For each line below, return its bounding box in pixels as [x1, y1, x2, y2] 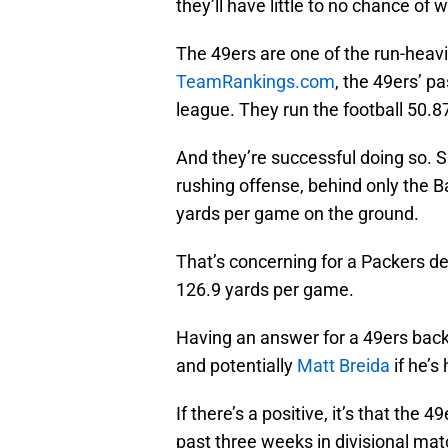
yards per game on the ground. [176, 203, 419, 225]
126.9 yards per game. [176, 279, 354, 301]
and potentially [176, 355, 297, 377]
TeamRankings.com [176, 71, 335, 93]
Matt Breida [297, 355, 390, 377]
